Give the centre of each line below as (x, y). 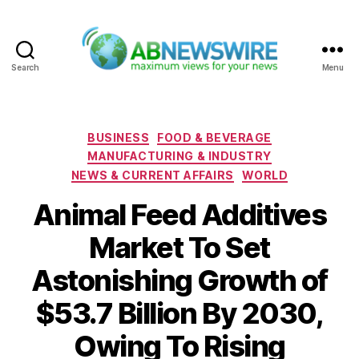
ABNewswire (221, 81)
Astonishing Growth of (179, 281)
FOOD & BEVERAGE (214, 137)
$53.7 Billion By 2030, (179, 314)
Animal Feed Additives (179, 215)
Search (25, 67)
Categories (214, 134)
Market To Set (179, 248)
